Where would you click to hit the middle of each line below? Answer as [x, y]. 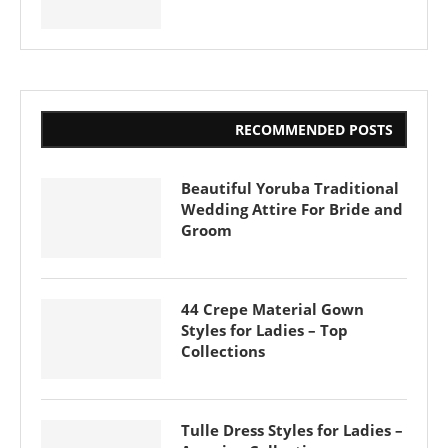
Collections [223, 351]
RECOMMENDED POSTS [314, 130]
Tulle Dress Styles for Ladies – [292, 430]
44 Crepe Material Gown [272, 309]
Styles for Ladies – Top [264, 330]
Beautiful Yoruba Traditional [290, 188]
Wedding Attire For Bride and [292, 209]
